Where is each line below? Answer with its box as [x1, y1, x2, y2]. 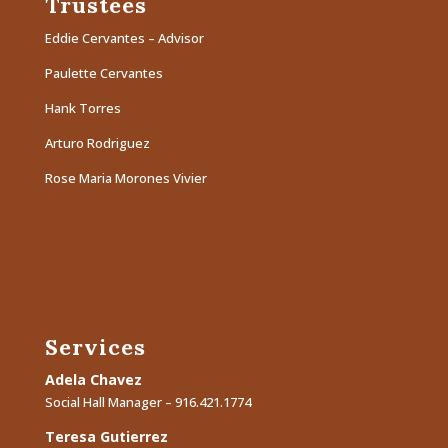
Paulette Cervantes [44, 63, 163, 82]
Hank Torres [44, 98, 121, 117]
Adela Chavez [44, 369, 142, 389]
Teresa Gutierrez [44, 426, 168, 446]
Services [44, 332, 146, 361]
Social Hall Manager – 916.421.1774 [44, 392, 251, 411]
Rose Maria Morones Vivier [44, 168, 207, 187]
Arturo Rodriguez [44, 133, 150, 152]
